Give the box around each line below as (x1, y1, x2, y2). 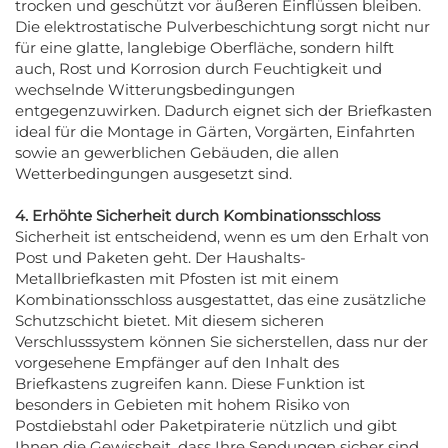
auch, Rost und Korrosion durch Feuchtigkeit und (15, 58, 382, 78)
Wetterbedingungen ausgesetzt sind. (15, 163, 292, 183)
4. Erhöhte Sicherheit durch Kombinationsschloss (15, 205, 380, 225)
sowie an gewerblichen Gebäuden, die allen (15, 142, 339, 162)
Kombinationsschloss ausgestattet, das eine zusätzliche (15, 289, 426, 309)
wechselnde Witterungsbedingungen (15, 79, 295, 99)
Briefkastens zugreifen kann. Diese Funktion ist (15, 373, 365, 393)
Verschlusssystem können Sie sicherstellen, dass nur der (15, 331, 428, 351)
